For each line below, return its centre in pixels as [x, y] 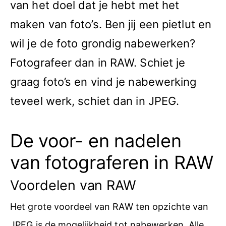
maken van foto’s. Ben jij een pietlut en [111, 24]
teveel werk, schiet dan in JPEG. [95, 101]
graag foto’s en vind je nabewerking [103, 82]
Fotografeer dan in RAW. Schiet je [98, 63]
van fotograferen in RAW [112, 162]
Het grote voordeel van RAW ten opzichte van [109, 206]
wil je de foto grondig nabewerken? [103, 43]
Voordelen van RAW [73, 185]
